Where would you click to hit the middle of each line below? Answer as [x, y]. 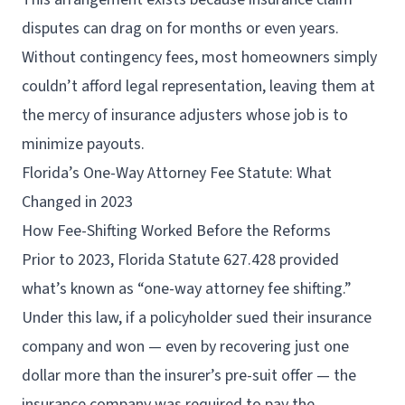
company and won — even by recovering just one [185, 347]
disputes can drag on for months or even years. [180, 28]
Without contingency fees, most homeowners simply [199, 57]
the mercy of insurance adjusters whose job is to [185, 115]
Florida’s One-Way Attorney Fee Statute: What [177, 173]
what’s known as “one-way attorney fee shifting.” [187, 289]
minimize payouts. [83, 144]
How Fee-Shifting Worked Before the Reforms [176, 231]
